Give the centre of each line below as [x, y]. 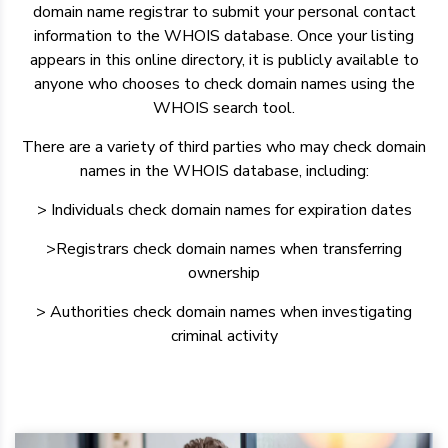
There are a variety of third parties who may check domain [224, 147]
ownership [224, 273]
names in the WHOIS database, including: [224, 171]
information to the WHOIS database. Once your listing [224, 36]
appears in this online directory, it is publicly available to [224, 60]
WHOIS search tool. [224, 108]
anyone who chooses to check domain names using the [224, 84]
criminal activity [224, 336]
